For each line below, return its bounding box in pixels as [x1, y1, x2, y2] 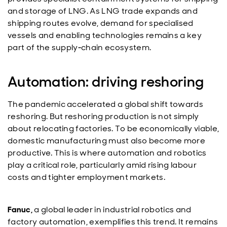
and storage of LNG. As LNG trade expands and [8, 6, 198, 16]
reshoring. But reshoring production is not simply [8, 111, 199, 122]
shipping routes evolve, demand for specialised [8, 18, 194, 28]
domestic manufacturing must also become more [8, 135, 206, 146]
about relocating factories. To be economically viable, [8, 123, 219, 134]
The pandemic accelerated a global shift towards [8, 99, 204, 109]
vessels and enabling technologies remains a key [8, 30, 202, 41]
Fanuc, [8, 204, 32, 215]
